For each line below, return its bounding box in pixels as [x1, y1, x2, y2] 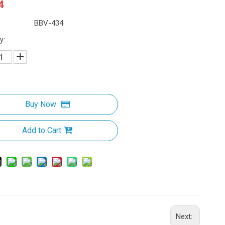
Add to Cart [22, 126, 62, 135]
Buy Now [25, 99, 56, 109]
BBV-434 [34, 19, 64, 28]
